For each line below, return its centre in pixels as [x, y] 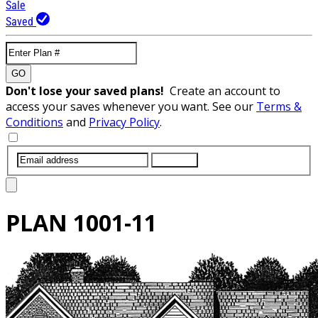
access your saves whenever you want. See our [131, 106]
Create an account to [225, 91]
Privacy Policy [124, 122]
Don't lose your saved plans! [88, 91]
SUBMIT [175, 160]
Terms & [279, 106]
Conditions [34, 122]
